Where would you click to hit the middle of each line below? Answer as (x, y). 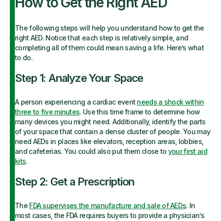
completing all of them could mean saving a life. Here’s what (109, 48)
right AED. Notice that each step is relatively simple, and (102, 38)
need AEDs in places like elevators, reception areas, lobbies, (109, 141)
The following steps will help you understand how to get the (110, 28)
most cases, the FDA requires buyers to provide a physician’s (110, 215)
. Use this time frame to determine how (140, 112)
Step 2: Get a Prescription (75, 182)
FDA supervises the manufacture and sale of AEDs (108, 205)
